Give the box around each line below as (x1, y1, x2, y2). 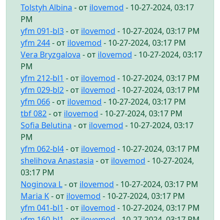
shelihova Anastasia (21, 155, 94, 166)
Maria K (21, 190, 49, 201)
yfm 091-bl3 (21, 25, 64, 36)
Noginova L (21, 178, 62, 190)
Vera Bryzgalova (21, 49, 81, 60)
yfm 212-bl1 (21, 72, 64, 83)
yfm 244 (21, 37, 50, 48)
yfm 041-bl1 (21, 202, 64, 213)
